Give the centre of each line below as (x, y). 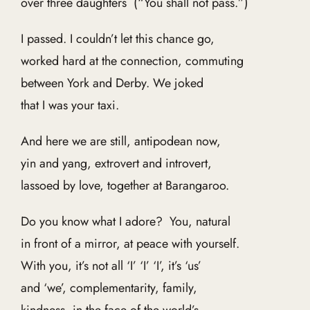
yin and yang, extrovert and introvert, (116, 163)
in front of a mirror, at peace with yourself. (130, 244)
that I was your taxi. (70, 105)
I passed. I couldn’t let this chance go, (117, 39)
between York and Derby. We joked (112, 83)
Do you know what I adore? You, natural (125, 221)
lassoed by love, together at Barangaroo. (125, 185)
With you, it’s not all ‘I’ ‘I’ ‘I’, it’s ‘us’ (111, 266)
